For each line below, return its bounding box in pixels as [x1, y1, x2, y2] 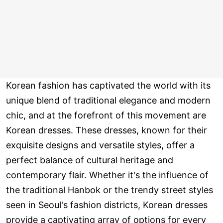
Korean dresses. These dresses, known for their [6, 125, 207, 136]
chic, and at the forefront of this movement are [6, 110, 206, 121]
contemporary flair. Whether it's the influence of [6, 170, 209, 181]
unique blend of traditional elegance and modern [6, 95, 211, 106]
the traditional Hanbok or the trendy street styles [6, 185, 213, 196]
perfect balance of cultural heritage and [6, 155, 173, 166]
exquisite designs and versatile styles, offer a [6, 140, 195, 151]
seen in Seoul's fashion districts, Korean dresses [6, 200, 208, 211]
